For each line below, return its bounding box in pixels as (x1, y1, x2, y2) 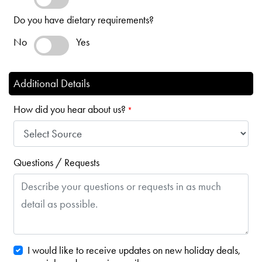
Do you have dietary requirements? (13, 14, 154, 26)
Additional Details (13, 77, 90, 90)
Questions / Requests (13, 156, 99, 168)
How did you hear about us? (13, 104, 126, 115)
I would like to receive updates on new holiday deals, (27, 244, 240, 256)
